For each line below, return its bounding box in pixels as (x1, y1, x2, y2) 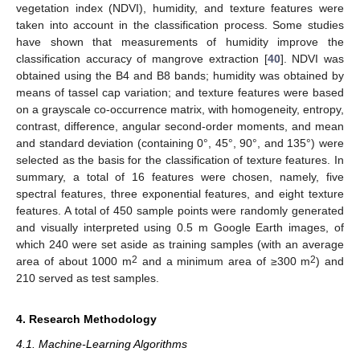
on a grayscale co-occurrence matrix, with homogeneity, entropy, (16, 103, 344, 117)
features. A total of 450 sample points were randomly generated (16, 204, 344, 218)
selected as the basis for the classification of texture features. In (16, 153, 344, 167)
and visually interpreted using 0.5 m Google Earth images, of (16, 221, 344, 235)
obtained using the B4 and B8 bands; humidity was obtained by (16, 69, 344, 83)
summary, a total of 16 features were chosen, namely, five (16, 170, 344, 184)
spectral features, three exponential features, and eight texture (16, 187, 344, 201)
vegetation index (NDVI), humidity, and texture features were (16, 2, 344, 15)
